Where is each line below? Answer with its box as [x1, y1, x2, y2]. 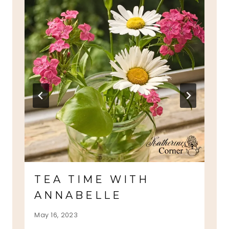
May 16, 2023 [34, 210, 78, 219]
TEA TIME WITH [34, 173, 150, 186]
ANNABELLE [34, 189, 123, 202]
